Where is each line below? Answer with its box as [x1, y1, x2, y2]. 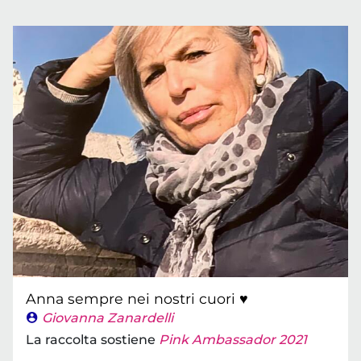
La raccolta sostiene [26, 332, 159, 347]
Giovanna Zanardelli [42, 310, 173, 326]
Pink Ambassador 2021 [159, 332, 307, 347]
